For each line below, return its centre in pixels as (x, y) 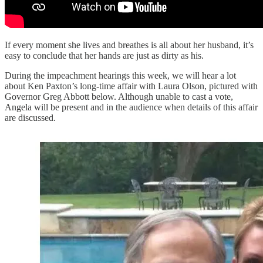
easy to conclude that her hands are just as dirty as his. (104, 55)
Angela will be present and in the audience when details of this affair (131, 107)
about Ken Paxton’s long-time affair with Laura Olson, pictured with (131, 86)
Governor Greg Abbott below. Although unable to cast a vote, (119, 96)
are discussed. (30, 117)
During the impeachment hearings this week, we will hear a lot (120, 75)
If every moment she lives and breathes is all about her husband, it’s (129, 45)
